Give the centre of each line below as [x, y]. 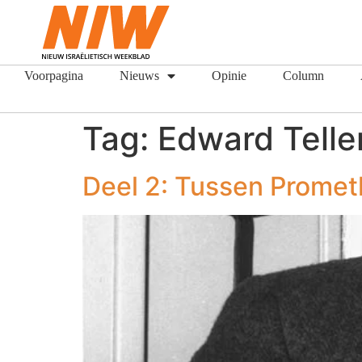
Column [303, 76]
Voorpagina [54, 76]
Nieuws [139, 76]
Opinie [229, 76]
